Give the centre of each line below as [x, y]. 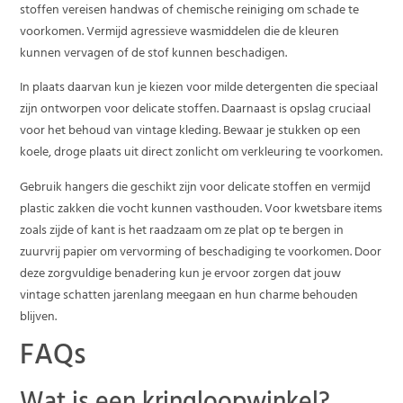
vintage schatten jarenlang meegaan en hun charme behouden [189, 296]
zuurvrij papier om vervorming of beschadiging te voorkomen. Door [201, 253]
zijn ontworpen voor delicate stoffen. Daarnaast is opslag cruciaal [196, 111]
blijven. [39, 318]
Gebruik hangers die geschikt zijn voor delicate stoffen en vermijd [196, 188]
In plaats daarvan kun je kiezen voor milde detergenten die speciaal [199, 89]
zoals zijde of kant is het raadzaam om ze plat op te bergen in [182, 231]
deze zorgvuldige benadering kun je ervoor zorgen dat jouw [181, 274]
